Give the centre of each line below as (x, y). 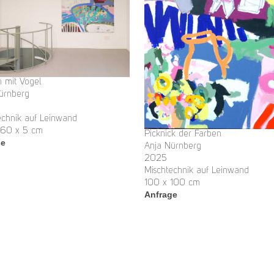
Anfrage (161, 195)
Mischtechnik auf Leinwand (197, 171)
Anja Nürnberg (173, 147)
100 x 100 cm (172, 183)
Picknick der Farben (183, 135)
